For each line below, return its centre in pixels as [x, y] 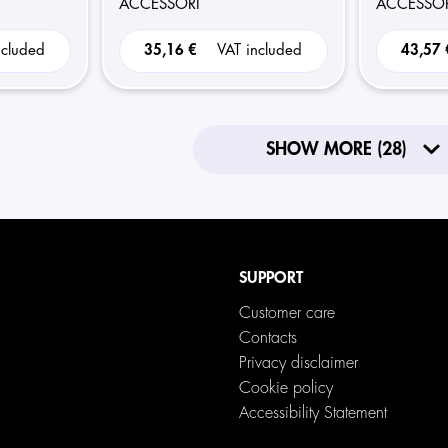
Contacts [267, 338]
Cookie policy [285, 388]
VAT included [260, 50]
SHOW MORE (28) [336, 149]
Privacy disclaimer [298, 363]
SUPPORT [270, 278]
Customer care [286, 313]
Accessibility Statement [312, 413]
